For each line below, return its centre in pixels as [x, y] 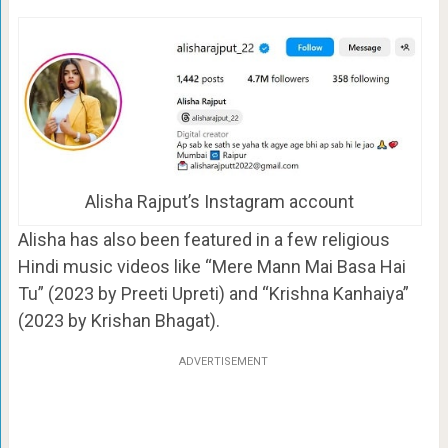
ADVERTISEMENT [224, 361]
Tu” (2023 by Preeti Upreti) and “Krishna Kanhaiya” [213, 293]
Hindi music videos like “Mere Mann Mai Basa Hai [211, 266]
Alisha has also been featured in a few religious [203, 239]
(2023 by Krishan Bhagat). [118, 320]
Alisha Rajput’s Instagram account [220, 201]
